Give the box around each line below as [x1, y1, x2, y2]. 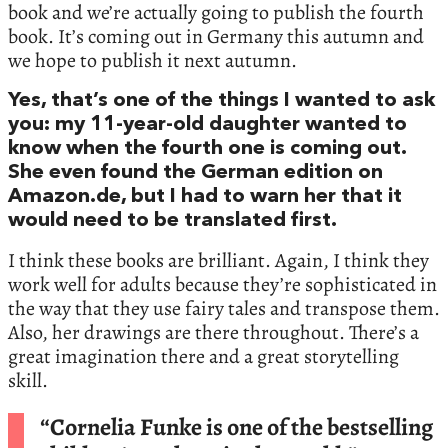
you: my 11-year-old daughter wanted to [8, 115, 407, 136]
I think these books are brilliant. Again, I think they [8, 247, 429, 275]
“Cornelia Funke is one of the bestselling [40, 411, 433, 444]
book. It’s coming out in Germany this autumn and [8, 23, 424, 51]
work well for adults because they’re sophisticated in [8, 271, 437, 299]
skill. [8, 367, 48, 395]
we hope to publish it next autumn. [8, 47, 297, 75]
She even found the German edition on [8, 163, 383, 184]
